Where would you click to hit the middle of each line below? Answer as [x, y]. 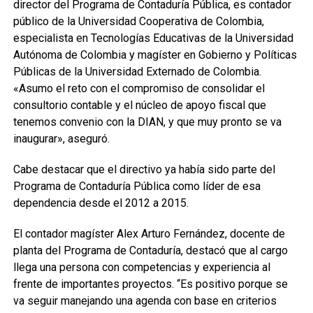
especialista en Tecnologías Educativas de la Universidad [153, 38]
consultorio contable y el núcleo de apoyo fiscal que [139, 105]
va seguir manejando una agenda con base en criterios [145, 301]
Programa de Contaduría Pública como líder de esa [137, 186]
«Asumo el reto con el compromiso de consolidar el [139, 88]
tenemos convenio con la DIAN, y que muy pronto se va [147, 122]
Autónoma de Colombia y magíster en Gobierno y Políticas [155, 55]
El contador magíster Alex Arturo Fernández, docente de [149, 234]
